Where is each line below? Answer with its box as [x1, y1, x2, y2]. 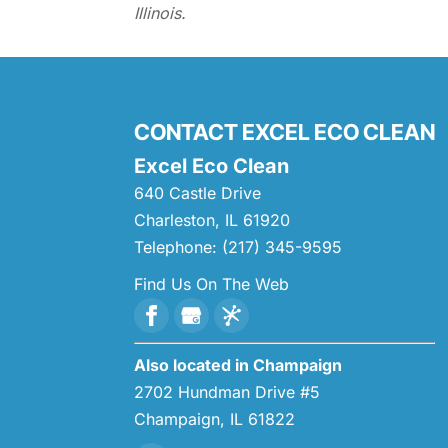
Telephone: [134, 237, 223, 257]
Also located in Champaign [134, 355, 343, 375]
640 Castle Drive [134, 183, 262, 203]
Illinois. [134, 2, 187, 23]
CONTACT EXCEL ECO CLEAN [134, 119, 436, 145]
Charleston [134, 210, 216, 230]
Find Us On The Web [134, 274, 290, 294]
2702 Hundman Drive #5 [134, 382, 321, 402]
